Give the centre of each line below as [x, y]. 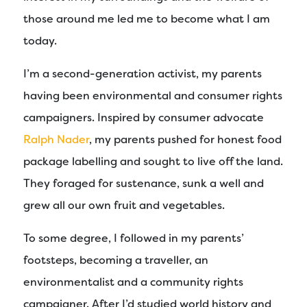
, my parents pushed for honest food [185, 139]
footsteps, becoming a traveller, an [116, 260]
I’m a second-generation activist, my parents [143, 73]
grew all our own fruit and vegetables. [124, 205]
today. [40, 40]
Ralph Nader [56, 139]
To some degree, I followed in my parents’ [134, 238]
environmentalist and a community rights [133, 282]
